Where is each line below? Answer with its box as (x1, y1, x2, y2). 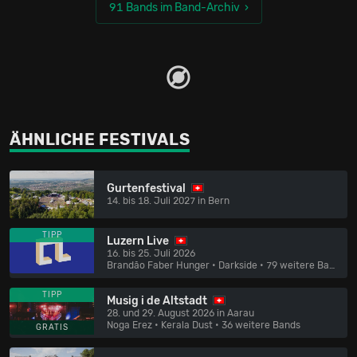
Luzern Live (107, 233, 169, 248)
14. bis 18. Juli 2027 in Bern (107, 195, 229, 207)
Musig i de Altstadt (107, 293, 207, 308)
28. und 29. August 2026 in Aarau (107, 307, 254, 319)
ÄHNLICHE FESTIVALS (10, 130, 190, 150)
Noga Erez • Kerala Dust (107, 319, 213, 331)
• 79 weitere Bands (257, 259, 329, 271)
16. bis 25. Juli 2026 (107, 247, 195, 259)
